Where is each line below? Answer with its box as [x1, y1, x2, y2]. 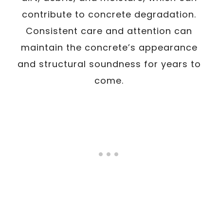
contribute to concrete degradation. [22, 8, 196, 20]
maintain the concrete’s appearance [20, 41, 198, 54]
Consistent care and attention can [26, 25, 192, 37]
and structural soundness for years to [17, 58, 201, 70]
